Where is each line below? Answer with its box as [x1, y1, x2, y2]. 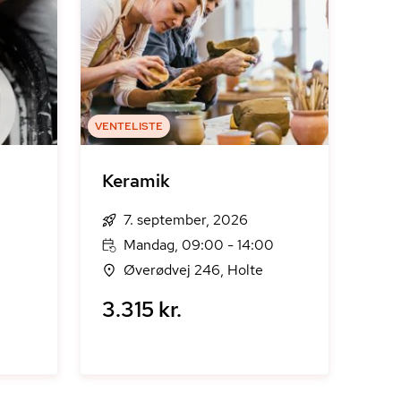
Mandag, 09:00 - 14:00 [124, 235, 275, 254]
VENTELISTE [95, 119, 164, 133]
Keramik [102, 169, 171, 192]
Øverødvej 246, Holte [124, 260, 264, 279]
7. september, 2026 [124, 210, 249, 229]
